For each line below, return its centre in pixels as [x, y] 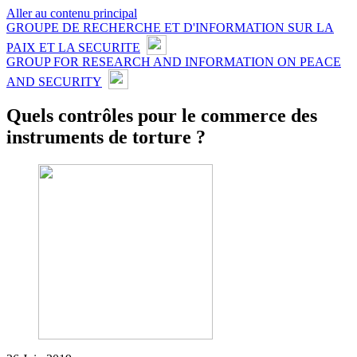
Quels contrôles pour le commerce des [162, 115]
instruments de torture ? [106, 137]
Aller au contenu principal [72, 13]
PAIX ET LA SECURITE [73, 47]
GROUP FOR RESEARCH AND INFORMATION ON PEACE [174, 62]
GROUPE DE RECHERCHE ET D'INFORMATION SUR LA [170, 27]
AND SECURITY [54, 81]
